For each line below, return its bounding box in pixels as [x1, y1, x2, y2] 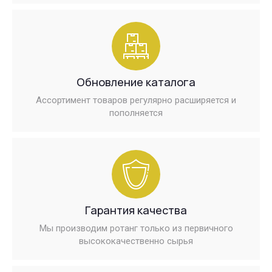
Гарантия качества [85, 203, 187, 217]
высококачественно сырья [79, 236, 193, 246]
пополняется [109, 107, 163, 118]
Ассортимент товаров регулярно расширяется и [36, 95, 236, 106]
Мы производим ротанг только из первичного [39, 223, 233, 234]
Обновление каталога [76, 75, 195, 89]
